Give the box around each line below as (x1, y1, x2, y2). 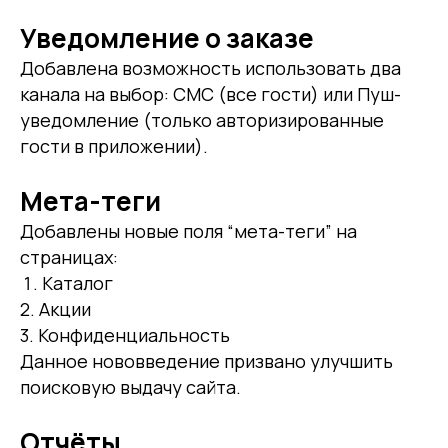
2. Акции (20, 296, 91, 321)
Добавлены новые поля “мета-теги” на (20, 218, 357, 243)
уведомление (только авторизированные (20, 107, 384, 132)
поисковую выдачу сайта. (20, 374, 241, 399)
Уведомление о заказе (20, 19, 314, 56)
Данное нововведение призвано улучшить (20, 348, 393, 373)
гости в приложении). (20, 133, 208, 158)
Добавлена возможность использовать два (20, 55, 401, 80)
